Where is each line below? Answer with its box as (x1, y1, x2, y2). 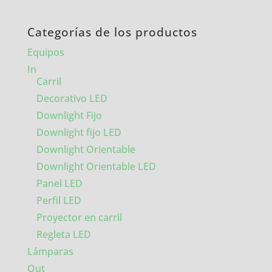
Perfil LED (36, 194, 81, 208)
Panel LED (36, 177, 83, 191)
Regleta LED (36, 228, 91, 242)
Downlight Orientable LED (36, 160, 156, 174)
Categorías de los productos (27, 24, 197, 41)
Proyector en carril (36, 211, 122, 225)
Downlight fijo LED (36, 126, 121, 140)
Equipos (27, 46, 64, 59)
